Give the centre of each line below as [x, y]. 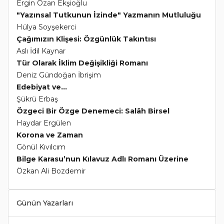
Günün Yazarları [45, 203]
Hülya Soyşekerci [46, 27]
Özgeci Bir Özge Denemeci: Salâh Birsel [93, 111]
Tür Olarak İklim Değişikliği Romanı [82, 63]
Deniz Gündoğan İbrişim [59, 75]
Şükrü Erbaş [37, 99]
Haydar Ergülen [44, 123]
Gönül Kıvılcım [41, 147]
